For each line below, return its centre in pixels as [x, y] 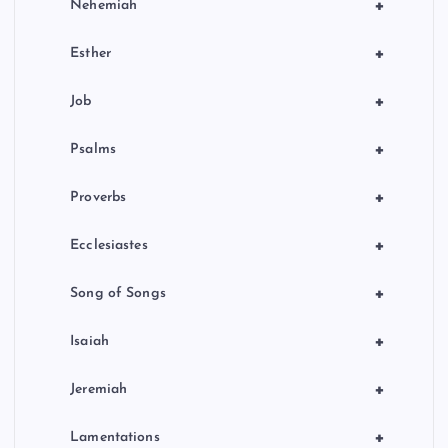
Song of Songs [118, 293]
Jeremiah [99, 389]
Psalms [93, 149]
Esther [90, 53]
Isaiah [89, 341]
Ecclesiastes [109, 245]
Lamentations [115, 437]
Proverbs [98, 197]
